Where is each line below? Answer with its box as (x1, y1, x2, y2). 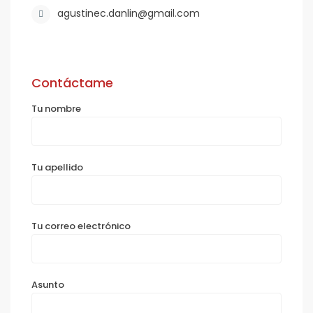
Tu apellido (31, 161, 84, 175)
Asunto (31, 278, 65, 292)
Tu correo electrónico (31, 219, 131, 233)
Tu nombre (31, 102, 82, 116)
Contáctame (31, 74, 114, 92)
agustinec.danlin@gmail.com (57, 6, 201, 21)
